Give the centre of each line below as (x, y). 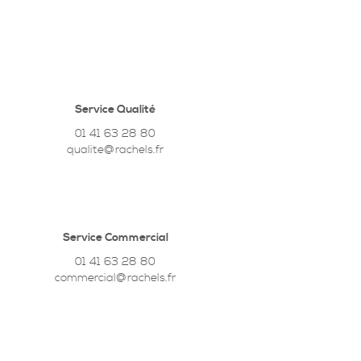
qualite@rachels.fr (116, 150)
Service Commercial (115, 237)
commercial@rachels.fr (116, 278)
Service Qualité (116, 110)
